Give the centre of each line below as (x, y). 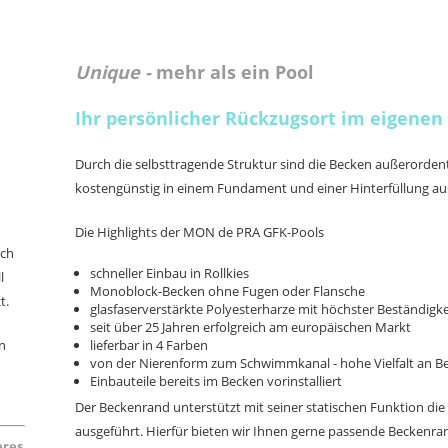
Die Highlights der (129, 232)
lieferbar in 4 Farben (149, 345)
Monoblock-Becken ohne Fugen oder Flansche (227, 291)
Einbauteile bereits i (148, 381)
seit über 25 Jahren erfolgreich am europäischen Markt (250, 327)
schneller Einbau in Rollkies (169, 273)
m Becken (235, 381)
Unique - (113, 72)
